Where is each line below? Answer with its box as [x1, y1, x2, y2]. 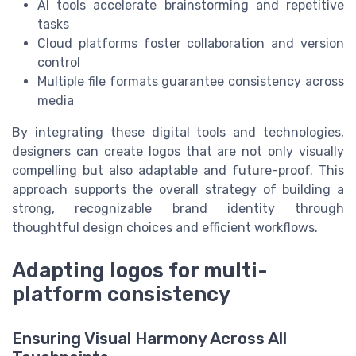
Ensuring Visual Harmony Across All [12, 329, 287, 349]
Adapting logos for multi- [12, 258, 268, 283]
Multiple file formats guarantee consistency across [37, 74, 344, 90]
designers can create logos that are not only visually [12, 144, 344, 160]
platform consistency [12, 282, 230, 307]
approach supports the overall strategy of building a [12, 182, 344, 198]
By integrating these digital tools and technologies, [12, 125, 344, 141]
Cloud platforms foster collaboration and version [37, 36, 344, 52]
